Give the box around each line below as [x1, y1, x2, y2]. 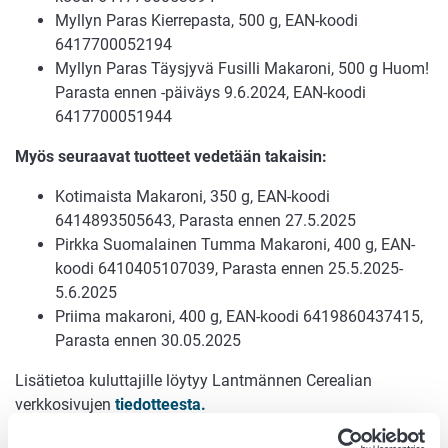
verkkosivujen [15, 395, 115, 415]
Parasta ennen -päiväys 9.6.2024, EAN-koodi [55, 83, 366, 103]
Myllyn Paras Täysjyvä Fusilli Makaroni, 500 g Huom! [55, 59, 429, 79]
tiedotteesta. [115, 395, 206, 415]
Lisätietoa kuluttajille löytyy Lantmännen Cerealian [15, 371, 372, 391]
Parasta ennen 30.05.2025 [55, 331, 241, 351]
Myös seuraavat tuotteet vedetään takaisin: [15, 147, 327, 167]
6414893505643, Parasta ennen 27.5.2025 [55, 211, 356, 231]
